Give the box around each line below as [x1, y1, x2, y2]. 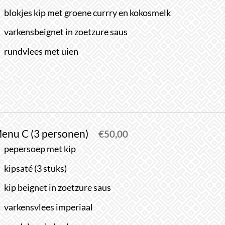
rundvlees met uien [4, 46, 79, 57]
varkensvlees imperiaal [4, 201, 93, 212]
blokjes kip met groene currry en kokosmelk [4, 7, 171, 18]
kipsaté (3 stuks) [4, 163, 67, 174]
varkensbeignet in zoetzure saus [4, 27, 128, 38]
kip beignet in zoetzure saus [4, 182, 111, 193]
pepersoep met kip [4, 144, 76, 155]
